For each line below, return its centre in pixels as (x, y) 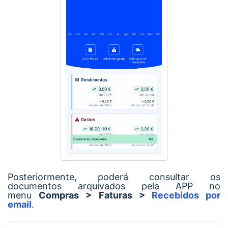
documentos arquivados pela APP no (114, 186)
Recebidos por (186, 195)
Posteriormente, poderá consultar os (114, 177)
